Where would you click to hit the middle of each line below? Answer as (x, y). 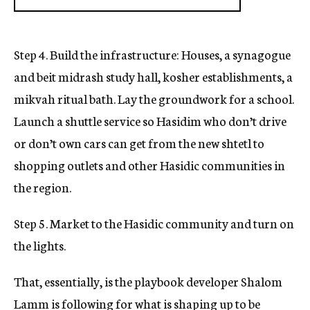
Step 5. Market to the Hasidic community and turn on (154, 223)
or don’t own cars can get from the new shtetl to (139, 143)
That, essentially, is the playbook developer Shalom (148, 281)
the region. (43, 187)
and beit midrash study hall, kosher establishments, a (153, 76)
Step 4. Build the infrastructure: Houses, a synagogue (152, 54)
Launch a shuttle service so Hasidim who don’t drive (150, 121)
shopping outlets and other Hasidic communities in (149, 165)
